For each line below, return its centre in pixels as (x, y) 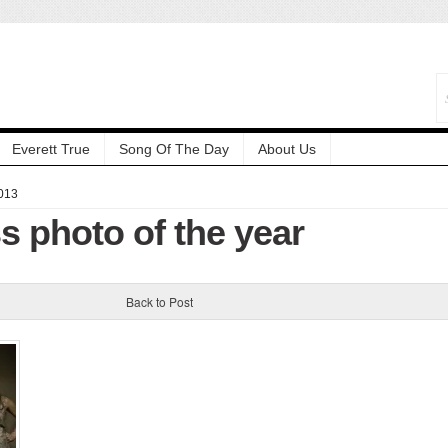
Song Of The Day (174, 148)
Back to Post (159, 301)
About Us (287, 148)
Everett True (51, 148)
